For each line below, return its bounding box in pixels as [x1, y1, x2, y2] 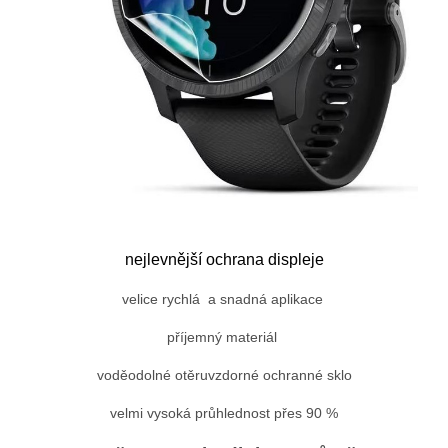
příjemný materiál [167, 329, 277, 345]
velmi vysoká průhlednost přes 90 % [110, 405, 338, 421]
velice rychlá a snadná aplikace [121, 291, 323, 307]
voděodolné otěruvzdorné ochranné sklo [96, 367, 352, 383]
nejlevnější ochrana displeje [124, 251, 324, 268]
